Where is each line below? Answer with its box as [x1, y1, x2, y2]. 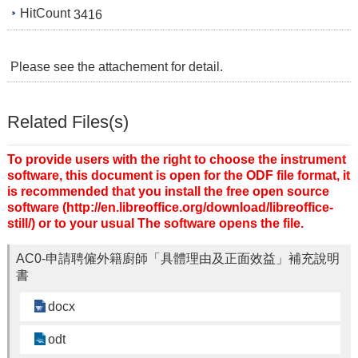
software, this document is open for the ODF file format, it [7, 168, 350, 182]
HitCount [20, 6, 70, 21]
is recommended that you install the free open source [7, 184, 329, 198]
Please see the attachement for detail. [10, 59, 223, 74]
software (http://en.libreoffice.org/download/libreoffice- [7, 200, 333, 214]
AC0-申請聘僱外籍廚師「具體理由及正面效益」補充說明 [16, 251, 340, 265]
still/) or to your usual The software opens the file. [7, 216, 304, 230]
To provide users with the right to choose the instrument [7, 152, 346, 166]
